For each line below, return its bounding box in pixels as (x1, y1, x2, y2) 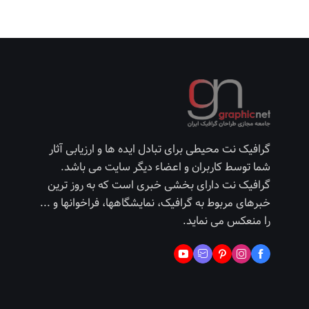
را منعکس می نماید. (183, 211, 270, 230)
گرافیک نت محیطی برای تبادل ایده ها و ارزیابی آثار (49, 139, 270, 159)
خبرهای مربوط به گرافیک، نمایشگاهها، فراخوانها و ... (40, 193, 270, 212)
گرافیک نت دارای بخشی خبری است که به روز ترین (48, 175, 270, 195)
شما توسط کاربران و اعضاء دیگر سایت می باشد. (61, 157, 270, 177)
